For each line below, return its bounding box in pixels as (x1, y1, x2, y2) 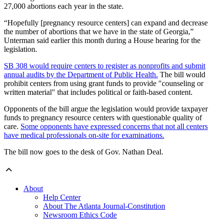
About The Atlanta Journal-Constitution (43, 202, 165, 211)
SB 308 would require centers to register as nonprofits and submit (4, 62, 205, 70)
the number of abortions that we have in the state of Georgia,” (4, 27, 194, 36)
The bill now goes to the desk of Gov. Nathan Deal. (4, 148, 163, 156)
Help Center (43, 193, 81, 202)
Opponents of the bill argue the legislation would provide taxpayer (4, 105, 208, 113)
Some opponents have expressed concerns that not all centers (21, 122, 208, 131)
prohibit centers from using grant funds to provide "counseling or (4, 79, 203, 88)
